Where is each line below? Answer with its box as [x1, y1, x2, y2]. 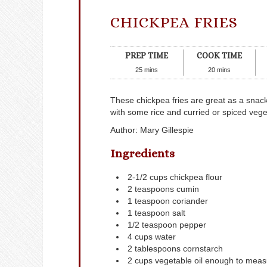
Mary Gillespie [140, 125, 194, 135]
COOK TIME [196, 51, 242, 60]
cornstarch [183, 244, 223, 254]
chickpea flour [170, 172, 222, 182]
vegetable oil [155, 256, 203, 266]
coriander [172, 196, 208, 206]
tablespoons [135, 244, 181, 254]
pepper [179, 220, 206, 230]
